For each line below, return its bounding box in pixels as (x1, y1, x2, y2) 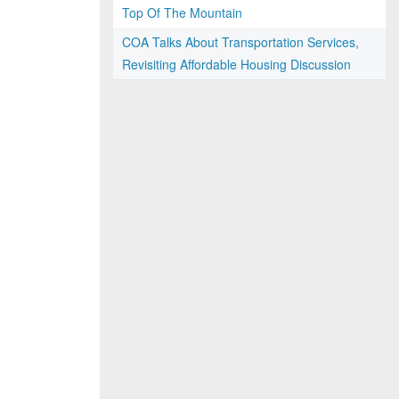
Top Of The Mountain (122, 4, 242, 21)
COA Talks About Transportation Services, (122, 33, 359, 51)
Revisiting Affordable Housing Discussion (122, 55, 351, 73)
